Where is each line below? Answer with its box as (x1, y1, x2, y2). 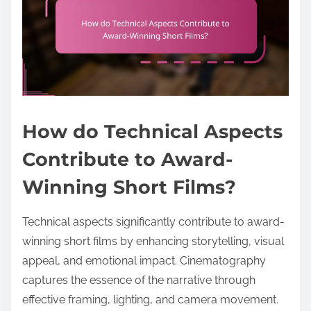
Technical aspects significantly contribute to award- (22, 215, 285, 228)
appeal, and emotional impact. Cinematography (22, 253, 266, 267)
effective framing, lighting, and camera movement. (22, 292, 278, 306)
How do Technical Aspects (22, 119, 283, 143)
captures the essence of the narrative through (22, 273, 255, 287)
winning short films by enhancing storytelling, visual (22, 234, 284, 248)
